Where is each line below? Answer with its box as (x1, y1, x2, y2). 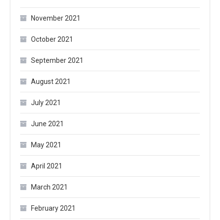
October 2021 (31, 35, 73, 43)
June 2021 (31, 120, 64, 128)
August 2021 (31, 78, 71, 85)
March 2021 (31, 183, 68, 191)
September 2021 (31, 56, 83, 64)
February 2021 (31, 204, 76, 212)
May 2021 (31, 141, 61, 149)
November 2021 (31, 14, 81, 22)
